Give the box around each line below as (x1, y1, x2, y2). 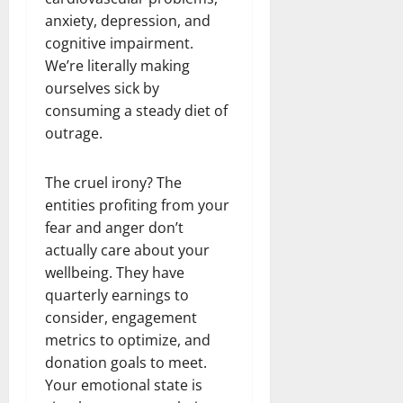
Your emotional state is (45, 374, 202, 395)
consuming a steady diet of (45, 100, 228, 121)
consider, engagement (45, 307, 197, 327)
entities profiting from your (45, 194, 229, 215)
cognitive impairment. (45, 32, 193, 53)
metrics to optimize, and (45, 329, 210, 350)
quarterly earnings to (45, 284, 189, 305)
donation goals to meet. (45, 352, 207, 372)
